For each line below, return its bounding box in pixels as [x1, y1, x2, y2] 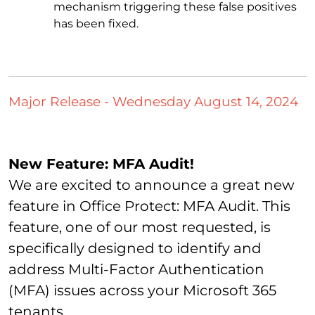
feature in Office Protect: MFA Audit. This [8, 197, 290, 214]
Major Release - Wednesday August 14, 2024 [8, 94, 298, 110]
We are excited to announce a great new [8, 176, 295, 193]
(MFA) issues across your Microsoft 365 [8, 281, 276, 299]
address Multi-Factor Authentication [8, 260, 264, 278]
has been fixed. [53, 17, 139, 31]
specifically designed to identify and [8, 239, 262, 257]
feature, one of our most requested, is [8, 218, 271, 236]
